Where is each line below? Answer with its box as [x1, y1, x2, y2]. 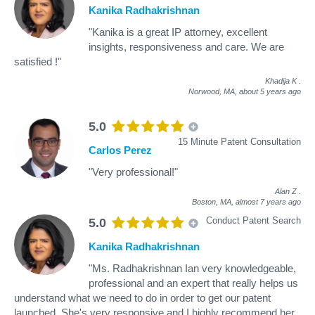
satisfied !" [14, 55, 61, 67]
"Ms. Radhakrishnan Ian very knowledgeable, [89, 262, 296, 274]
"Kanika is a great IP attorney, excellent [89, 25, 267, 38]
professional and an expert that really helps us [89, 276, 298, 289]
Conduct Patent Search [206, 214, 301, 226]
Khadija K [265, 76, 297, 85]
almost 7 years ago [236, 197, 301, 206]
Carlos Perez [89, 143, 152, 156]
